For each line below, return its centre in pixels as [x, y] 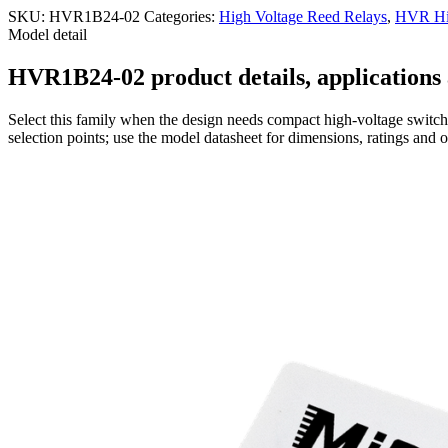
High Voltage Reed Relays [303, 17]
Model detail [47, 35]
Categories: [181, 17]
